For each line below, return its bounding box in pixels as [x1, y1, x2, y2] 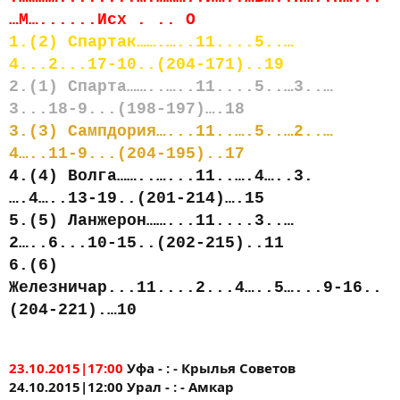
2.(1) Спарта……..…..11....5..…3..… [9, 77, 333, 96]
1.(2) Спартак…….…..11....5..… [9, 32, 294, 51]
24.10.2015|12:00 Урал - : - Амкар [9, 377, 234, 396]
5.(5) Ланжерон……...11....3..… [9, 211, 294, 229]
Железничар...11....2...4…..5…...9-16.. [9, 278, 382, 296]
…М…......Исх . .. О [9, 10, 196, 29]
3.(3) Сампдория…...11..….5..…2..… [9, 121, 333, 140]
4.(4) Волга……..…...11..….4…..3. [9, 166, 313, 185]
